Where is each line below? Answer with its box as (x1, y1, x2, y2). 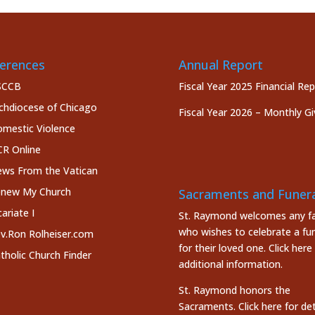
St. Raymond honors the (178, 283, 290, 297)
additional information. (178, 257, 283, 271)
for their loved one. (178, 240, 269, 255)
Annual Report (178, 56, 263, 73)
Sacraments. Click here (178, 299, 282, 313)
